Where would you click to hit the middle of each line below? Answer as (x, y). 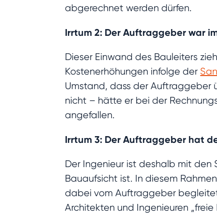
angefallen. (90, 115)
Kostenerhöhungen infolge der (133, 72)
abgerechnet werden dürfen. (129, 8)
